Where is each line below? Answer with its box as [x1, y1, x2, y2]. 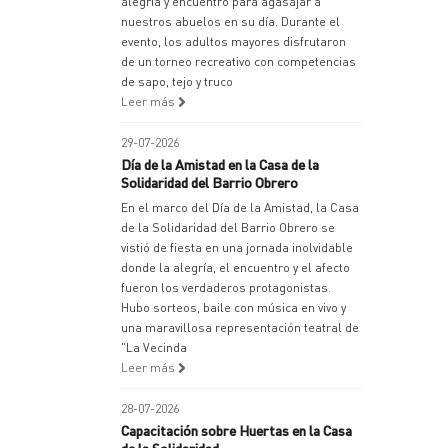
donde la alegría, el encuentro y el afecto [121, 260, 350, 275]
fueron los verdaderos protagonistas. [121, 280, 331, 295]
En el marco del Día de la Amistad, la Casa [121, 200, 359, 215]
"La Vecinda [121, 340, 187, 355]
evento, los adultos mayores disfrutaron [121, 34, 346, 49]
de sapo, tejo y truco [121, 74, 233, 89]
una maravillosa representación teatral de [121, 320, 359, 335]
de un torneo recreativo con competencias [121, 54, 356, 69]
